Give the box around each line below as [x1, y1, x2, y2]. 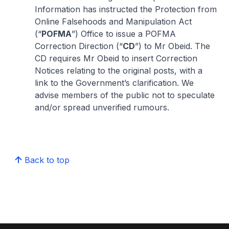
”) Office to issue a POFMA [72, 28, 176, 39]
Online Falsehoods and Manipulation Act [35, 16, 192, 27]
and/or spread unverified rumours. [35, 102, 172, 112]
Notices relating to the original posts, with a [35, 65, 202, 76]
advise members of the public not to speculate [35, 89, 215, 100]
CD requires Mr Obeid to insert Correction [35, 53, 197, 63]
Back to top [25, 154, 70, 165]
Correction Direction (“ [35, 40, 123, 51]
